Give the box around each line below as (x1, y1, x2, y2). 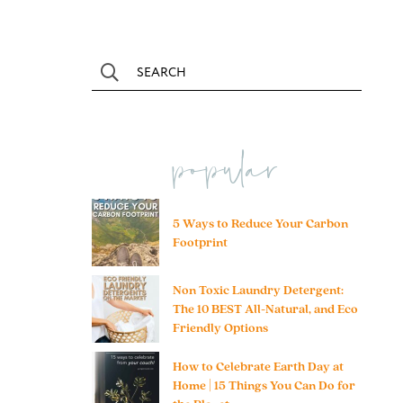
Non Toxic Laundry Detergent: (173, 282, 344, 299)
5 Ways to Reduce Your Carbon (173, 214, 348, 231)
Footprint (173, 233, 228, 250)
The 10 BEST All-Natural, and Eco (173, 300, 358, 318)
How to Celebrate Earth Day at (173, 358, 344, 375)
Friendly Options (173, 319, 268, 336)
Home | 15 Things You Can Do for (173, 377, 355, 394)
